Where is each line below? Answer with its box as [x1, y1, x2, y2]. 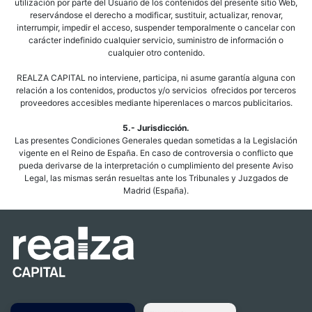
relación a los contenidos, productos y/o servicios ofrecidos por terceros [16, 85, 296, 95]
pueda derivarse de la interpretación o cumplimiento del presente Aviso [19, 160, 293, 171]
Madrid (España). [123, 185, 189, 196]
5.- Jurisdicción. [123, 123, 189, 133]
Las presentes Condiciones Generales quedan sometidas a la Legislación [15, 135, 297, 146]
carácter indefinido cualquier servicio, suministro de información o [29, 35, 283, 45]
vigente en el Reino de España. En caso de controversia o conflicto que [19, 148, 293, 158]
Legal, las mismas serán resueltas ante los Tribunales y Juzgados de [24, 173, 288, 183]
